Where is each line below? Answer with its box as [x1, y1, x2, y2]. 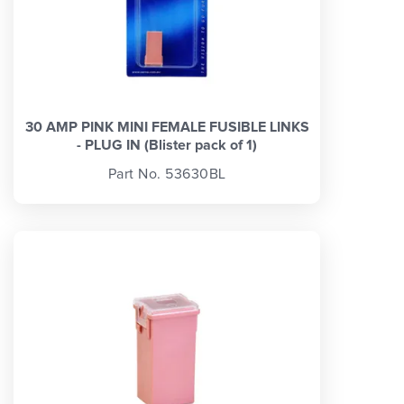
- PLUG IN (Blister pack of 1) [77, 137, 257, 152]
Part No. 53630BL [107, 167, 226, 182]
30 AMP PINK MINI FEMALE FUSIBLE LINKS [24, 119, 309, 134]
